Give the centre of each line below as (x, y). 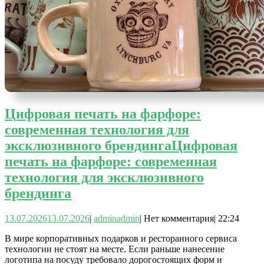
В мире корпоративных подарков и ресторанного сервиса (121, 238)
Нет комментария (179, 218)
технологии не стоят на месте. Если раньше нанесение (115, 249)
